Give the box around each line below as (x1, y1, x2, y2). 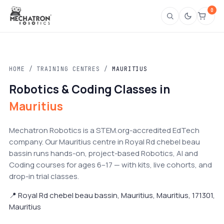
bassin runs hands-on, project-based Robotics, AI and (9, 147, 198, 158)
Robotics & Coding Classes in (9, 81, 170, 97)
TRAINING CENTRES (36, 65, 100, 72)
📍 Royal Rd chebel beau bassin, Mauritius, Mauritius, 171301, (9, 189, 215, 200)
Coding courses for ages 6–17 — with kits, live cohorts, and (9, 159, 212, 170)
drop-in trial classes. (9, 170, 79, 181)
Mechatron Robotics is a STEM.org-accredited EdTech (9, 124, 199, 135)
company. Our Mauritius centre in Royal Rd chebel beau (9, 136, 200, 147)
